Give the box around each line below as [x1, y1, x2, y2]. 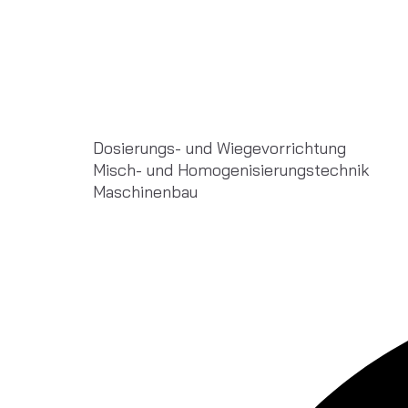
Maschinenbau [93, 181, 198, 202]
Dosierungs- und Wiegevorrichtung [93, 138, 346, 158]
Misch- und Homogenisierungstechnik [93, 159, 370, 180]
